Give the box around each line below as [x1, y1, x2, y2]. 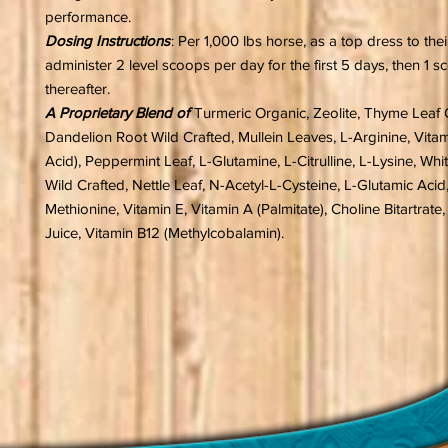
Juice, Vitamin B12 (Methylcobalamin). [45, 224, 284, 241]
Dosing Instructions [45, 32, 170, 49]
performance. [45, 8, 131, 25]
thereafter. [45, 80, 114, 97]
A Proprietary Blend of [45, 104, 193, 121]
